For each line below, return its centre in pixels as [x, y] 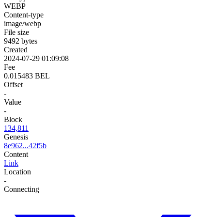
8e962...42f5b [25, 145]
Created [16, 49]
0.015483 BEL [27, 76]
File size [16, 32]
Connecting [22, 189]
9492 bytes [21, 41]
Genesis [16, 137]
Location [17, 171]
